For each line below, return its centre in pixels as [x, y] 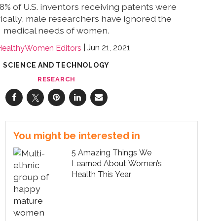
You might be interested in [77, 135]
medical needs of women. [56, 31]
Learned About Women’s [117, 163]
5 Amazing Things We [112, 152]
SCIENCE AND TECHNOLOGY [56, 65]
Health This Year [102, 174]
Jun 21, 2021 [109, 48]
